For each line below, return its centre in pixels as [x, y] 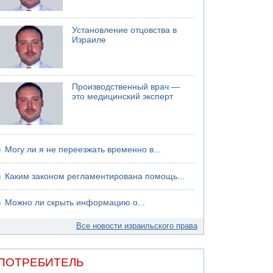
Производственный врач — [126, 87]
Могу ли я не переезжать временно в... [83, 150]
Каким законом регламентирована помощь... [95, 176]
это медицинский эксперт [123, 97]
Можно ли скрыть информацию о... [75, 203]
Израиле [89, 40]
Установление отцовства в [125, 30]
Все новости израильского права [136, 226]
